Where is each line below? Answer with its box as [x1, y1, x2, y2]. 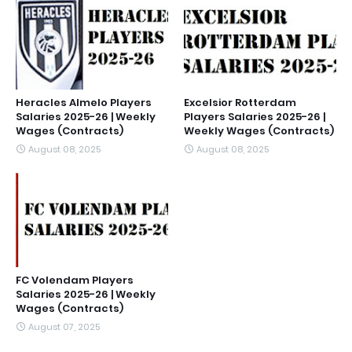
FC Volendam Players [16, 273, 134, 288]
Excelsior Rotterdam [184, 95, 296, 110]
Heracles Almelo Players [16, 95, 152, 110]
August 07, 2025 [28, 321, 100, 333]
